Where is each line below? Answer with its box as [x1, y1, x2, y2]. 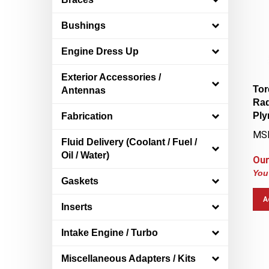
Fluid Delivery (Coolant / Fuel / [61, 137, 197, 147]
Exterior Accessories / [61, 72, 161, 82]
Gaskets [61, 176, 98, 186]
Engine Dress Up [61, 46, 139, 56]
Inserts [61, 202, 92, 212]
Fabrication [61, 111, 113, 121]
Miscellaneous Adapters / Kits [61, 253, 196, 264]
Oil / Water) [61, 150, 109, 160]
